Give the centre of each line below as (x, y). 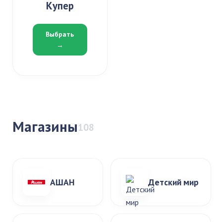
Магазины (45, 127)
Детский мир (173, 182)
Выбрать (60, 34)
